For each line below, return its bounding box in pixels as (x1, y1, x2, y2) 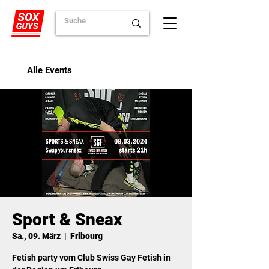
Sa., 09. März (12, 231, 61, 241)
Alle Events (27, 65, 72, 76)
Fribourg (70, 231, 103, 241)
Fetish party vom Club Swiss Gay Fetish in (12, 253, 171, 262)
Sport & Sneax (12, 210, 122, 229)
